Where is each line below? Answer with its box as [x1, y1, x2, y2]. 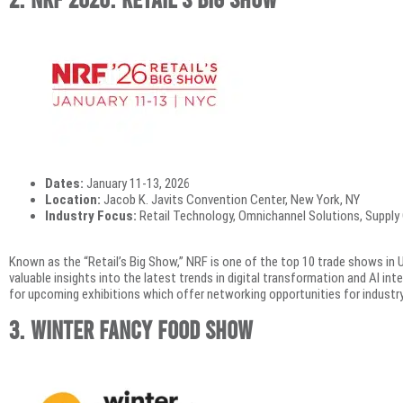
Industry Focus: [45, 208, 137, 225]
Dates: [45, 175, 84, 193]
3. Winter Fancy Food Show [9, 313, 253, 345]
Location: [45, 192, 101, 209]
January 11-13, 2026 [84, 175, 190, 193]
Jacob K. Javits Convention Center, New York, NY [101, 192, 360, 209]
